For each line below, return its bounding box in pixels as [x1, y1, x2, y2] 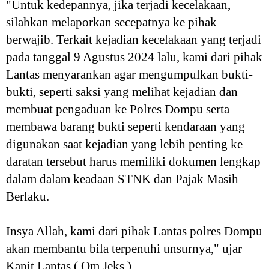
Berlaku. [6, 189, 49, 204]
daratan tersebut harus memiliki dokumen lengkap [6, 154, 261, 169]
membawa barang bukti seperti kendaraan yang [6, 119, 245, 134]
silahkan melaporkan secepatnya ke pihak [6, 15, 217, 29]
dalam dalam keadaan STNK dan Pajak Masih [6, 172, 238, 186]
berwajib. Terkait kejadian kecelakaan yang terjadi [6, 32, 261, 47]
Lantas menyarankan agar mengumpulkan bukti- [6, 67, 253, 82]
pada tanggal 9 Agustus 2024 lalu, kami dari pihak [6, 50, 262, 64]
